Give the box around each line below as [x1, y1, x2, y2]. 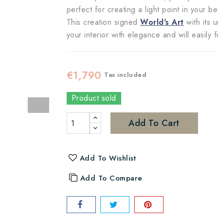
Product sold [71, 92, 116, 104]
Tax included [104, 70, 149, 79]
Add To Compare [80, 173, 143, 183]
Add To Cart [128, 117, 180, 129]
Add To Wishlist [79, 153, 136, 163]
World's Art [140, 17, 184, 28]
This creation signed [66, 17, 140, 28]
